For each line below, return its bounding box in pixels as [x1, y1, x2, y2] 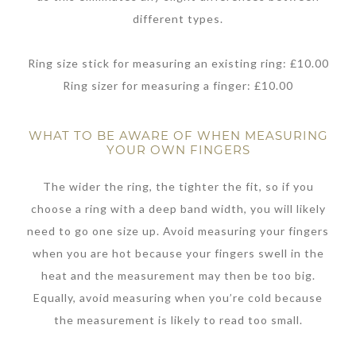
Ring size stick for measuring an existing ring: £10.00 [27, 56, 329, 71]
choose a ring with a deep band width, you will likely [30, 201, 326, 215]
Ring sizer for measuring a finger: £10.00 [63, 79, 293, 93]
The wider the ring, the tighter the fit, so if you [42, 179, 314, 193]
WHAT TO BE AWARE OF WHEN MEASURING [28, 128, 328, 144]
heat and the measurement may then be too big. [41, 268, 315, 282]
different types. [133, 12, 223, 26]
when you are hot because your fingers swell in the [32, 246, 324, 260]
